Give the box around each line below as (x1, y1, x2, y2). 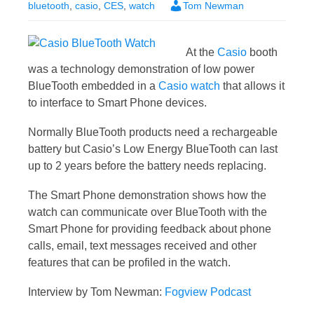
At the (186, 46, 217, 59)
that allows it (220, 80, 285, 93)
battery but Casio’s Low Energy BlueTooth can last (28, 143, 278, 156)
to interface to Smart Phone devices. (28, 97, 207, 109)
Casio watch (158, 80, 220, 93)
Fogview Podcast (165, 286, 251, 299)
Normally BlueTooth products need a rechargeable (28, 126, 278, 139)
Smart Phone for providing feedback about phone (28, 223, 271, 235)
